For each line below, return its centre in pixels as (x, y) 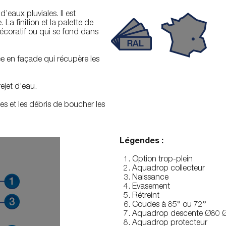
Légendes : (141, 142)
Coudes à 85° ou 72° (169, 205)
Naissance (150, 178)
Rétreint (146, 196)
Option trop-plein (162, 160)
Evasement (151, 187)
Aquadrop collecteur (168, 169)
